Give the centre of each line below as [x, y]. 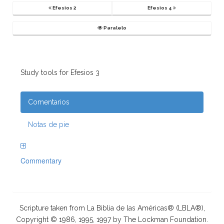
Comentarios [49, 102]
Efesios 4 [160, 8]
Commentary [41, 160]
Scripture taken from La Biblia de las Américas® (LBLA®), [112, 208]
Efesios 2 [64, 8]
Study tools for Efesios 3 [60, 72]
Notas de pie [48, 124]
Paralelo [114, 28]
